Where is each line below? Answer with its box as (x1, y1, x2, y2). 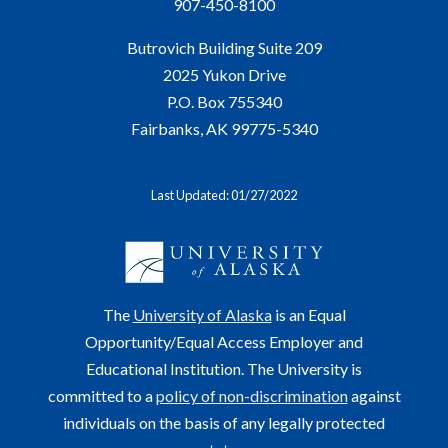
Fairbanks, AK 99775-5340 (130, 119, 318, 139)
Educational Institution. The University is (86, 359, 362, 379)
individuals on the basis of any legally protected (63, 413, 385, 433)
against (347, 386, 401, 406)
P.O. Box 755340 (166, 92, 282, 112)
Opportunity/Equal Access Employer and (85, 332, 363, 352)
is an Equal (271, 305, 346, 325)
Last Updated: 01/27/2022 (151, 187, 297, 204)
